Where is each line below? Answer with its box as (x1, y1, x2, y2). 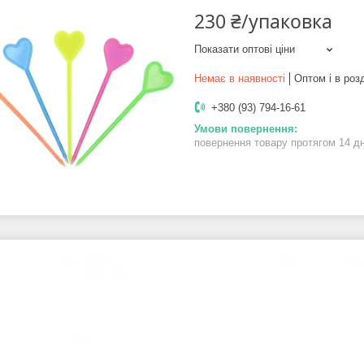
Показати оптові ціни (194, 43, 295, 56)
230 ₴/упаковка (194, 8, 332, 35)
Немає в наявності (194, 72, 285, 85)
